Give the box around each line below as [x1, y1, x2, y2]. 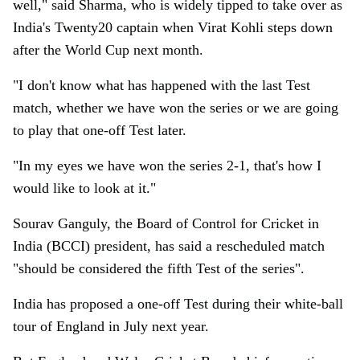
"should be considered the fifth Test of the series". [13, 260, 305, 276]
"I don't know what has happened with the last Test [13, 77, 310, 93]
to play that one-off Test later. [13, 122, 186, 138]
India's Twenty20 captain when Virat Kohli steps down [13, 19, 333, 35]
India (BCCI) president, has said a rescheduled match [13, 238, 325, 254]
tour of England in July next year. [13, 318, 209, 334]
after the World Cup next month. [13, 42, 203, 58]
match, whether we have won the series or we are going [13, 100, 338, 116]
